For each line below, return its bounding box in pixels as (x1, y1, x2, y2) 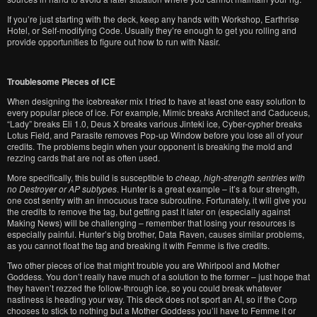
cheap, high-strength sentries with (175, 171, 305, 183)
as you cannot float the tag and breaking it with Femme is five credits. (7, 239, 270, 251)
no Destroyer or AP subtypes (7, 183, 117, 195)
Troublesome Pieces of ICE (7, 75, 115, 88)
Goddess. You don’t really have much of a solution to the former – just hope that (7, 270, 310, 282)
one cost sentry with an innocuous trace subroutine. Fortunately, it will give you (7, 194, 306, 206)
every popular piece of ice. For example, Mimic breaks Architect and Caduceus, (7, 106, 310, 118)
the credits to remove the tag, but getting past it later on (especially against (7, 205, 290, 217)
